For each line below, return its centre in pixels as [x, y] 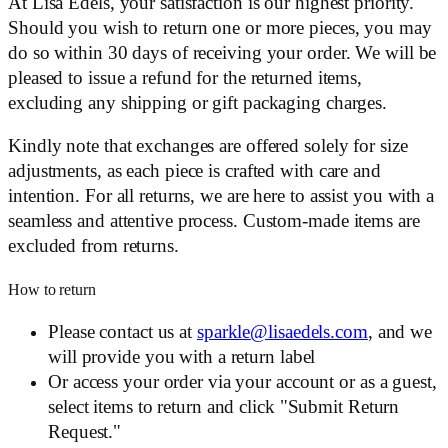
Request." [85, 432]
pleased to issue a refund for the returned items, [185, 77]
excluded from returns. [93, 246]
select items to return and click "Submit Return [224, 407]
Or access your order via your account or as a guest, [242, 382]
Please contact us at [122, 332]
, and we [400, 332]
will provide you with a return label [182, 357]
